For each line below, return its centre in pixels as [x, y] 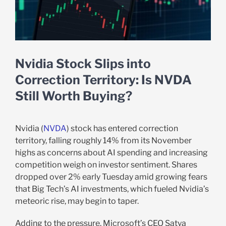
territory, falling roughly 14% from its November [103, 140]
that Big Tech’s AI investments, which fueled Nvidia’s [112, 189]
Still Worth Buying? [74, 96]
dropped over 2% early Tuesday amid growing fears [111, 177]
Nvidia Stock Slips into [83, 64]
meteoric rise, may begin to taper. [77, 201]
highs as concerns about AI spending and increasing [111, 152]
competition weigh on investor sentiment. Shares [106, 164]
